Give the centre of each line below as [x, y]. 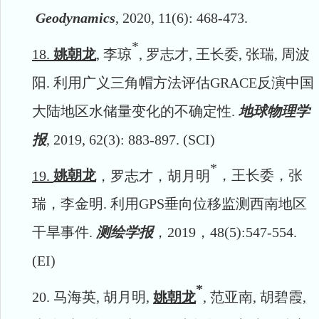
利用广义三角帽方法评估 [132, 82]
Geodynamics [75, 18]
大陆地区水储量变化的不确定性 [132, 111]
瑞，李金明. [71, 204]
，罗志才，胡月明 [153, 176]
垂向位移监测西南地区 [236, 204]
